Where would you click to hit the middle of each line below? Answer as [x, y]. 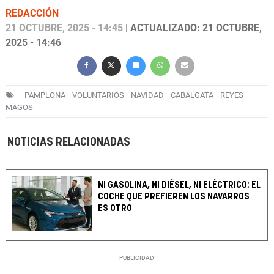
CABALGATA [192, 95]
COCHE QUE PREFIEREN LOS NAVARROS [174, 197]
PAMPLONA [45, 95]
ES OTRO [115, 209]
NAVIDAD [147, 95]
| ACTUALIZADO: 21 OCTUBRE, [192, 28]
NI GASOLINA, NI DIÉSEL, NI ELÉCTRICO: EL [180, 185]
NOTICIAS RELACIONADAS [69, 143]
